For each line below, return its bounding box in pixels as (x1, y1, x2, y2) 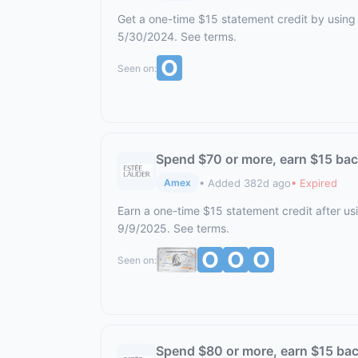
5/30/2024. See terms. (117, 30, 237, 43)
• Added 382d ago (199, 176, 291, 189)
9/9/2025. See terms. (117, 221, 229, 235)
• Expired (291, 176, 337, 189)
